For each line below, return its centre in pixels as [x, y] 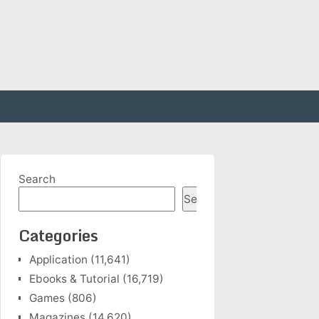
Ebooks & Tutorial [74, 279]
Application [58, 260]
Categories [58, 235]
